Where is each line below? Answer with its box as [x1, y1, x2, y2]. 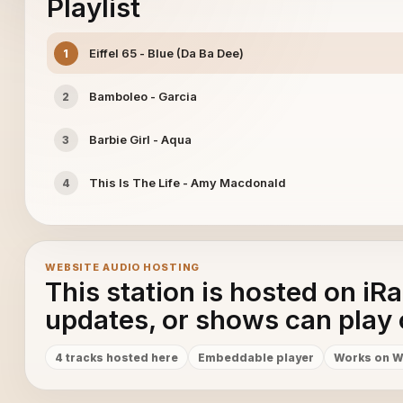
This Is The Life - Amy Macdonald [88, 175, 286, 190]
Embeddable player [197, 350, 314, 364]
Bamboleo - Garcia [88, 89, 197, 103]
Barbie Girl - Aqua [88, 132, 192, 147]
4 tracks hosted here [54, 350, 178, 364]
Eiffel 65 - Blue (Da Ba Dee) [88, 46, 244, 60]
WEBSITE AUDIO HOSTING [44, 261, 201, 273]
